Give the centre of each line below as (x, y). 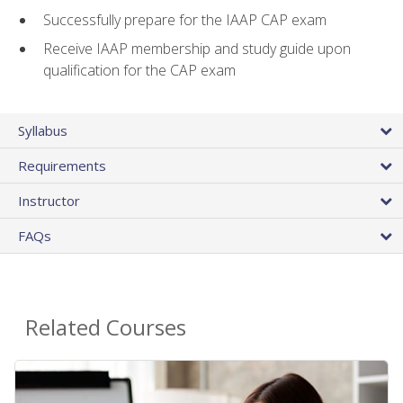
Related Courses (106, 327)
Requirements (62, 166)
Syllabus (43, 131)
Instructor (49, 201)
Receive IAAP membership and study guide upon (197, 49)
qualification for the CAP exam (139, 71)
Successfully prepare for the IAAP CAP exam (185, 19)
